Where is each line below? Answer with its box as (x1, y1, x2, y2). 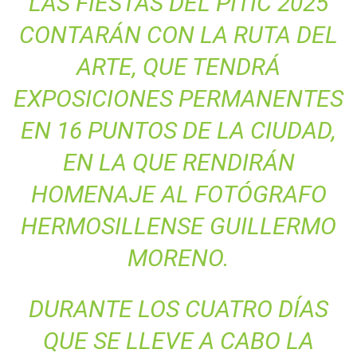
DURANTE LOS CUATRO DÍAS (29, 294, 328, 323)
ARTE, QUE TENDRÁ (76, 52, 280, 80)
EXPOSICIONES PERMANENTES (14, 84, 343, 112)
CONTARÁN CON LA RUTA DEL (19, 20, 338, 49)
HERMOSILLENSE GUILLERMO (21, 211, 336, 240)
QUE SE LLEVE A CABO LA (43, 326, 314, 355)
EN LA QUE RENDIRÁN (62, 147, 295, 176)
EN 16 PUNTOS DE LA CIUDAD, (21, 116, 336, 144)
